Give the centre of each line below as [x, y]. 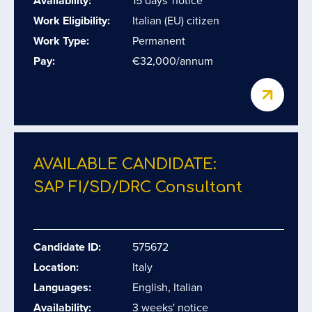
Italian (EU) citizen [176, 21]
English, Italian [167, 287]
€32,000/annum [173, 61]
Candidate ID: [67, 247]
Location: [56, 267]
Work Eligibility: [72, 21]
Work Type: [61, 41]
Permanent [159, 41]
